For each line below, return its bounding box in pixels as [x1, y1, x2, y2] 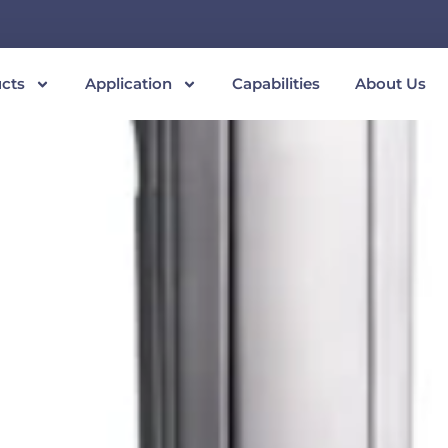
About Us [355, 74, 426, 93]
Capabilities [232, 74, 320, 93]
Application [85, 74, 172, 93]
